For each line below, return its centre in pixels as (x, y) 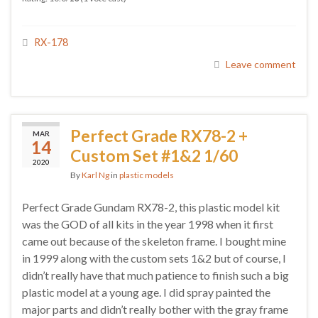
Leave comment (261, 64)
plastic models (147, 175)
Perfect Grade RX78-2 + (159, 136)
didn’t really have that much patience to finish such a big (155, 275)
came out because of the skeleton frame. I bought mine (154, 241)
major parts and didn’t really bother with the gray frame (155, 309)
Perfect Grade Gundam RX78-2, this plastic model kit (151, 207)
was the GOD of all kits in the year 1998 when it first (148, 224)
